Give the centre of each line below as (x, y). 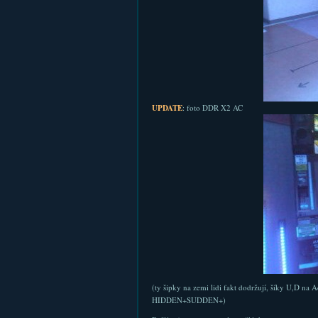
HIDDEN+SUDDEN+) (188, 300)
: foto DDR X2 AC (212, 108)
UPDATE (167, 108)
